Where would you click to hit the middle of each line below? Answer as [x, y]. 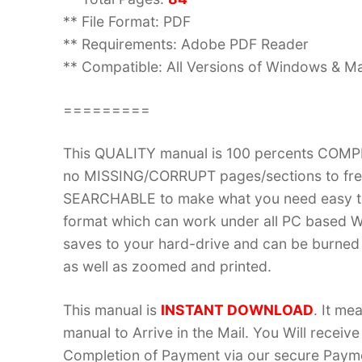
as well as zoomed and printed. [167, 267]
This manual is [112, 310]
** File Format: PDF [127, 21]
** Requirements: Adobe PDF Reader [186, 44]
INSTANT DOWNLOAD [237, 310]
